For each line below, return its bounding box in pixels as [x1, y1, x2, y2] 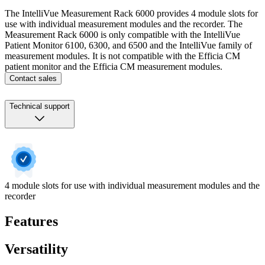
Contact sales [9, 74, 57, 83]
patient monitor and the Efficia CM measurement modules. [5, 62, 222, 72]
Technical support [9, 101, 70, 111]
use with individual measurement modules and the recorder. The [5, 19, 243, 29]
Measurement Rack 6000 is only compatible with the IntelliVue [5, 30, 240, 40]
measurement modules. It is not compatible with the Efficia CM [5, 51, 240, 61]
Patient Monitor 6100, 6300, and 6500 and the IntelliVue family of [5, 40, 252, 50]
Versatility [5, 241, 68, 257]
